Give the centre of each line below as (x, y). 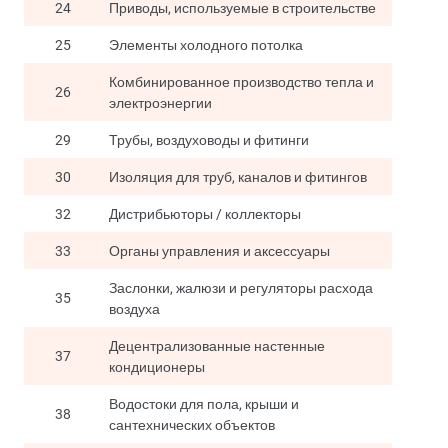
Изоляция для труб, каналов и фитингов (238, 177)
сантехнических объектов (192, 425)
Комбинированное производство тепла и (241, 82)
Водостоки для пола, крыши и (204, 404)
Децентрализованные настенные (217, 346)
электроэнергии (160, 103)
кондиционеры (157, 367)
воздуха (134, 309)
